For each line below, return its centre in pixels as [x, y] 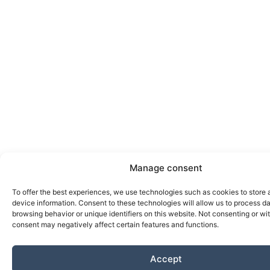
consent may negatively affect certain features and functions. [115, 224]
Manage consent [166, 168]
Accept [166, 259]
